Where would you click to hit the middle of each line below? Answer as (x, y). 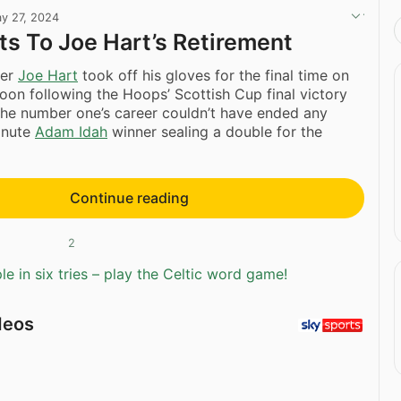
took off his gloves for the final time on (213, 75)
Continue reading (129, 197)
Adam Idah (71, 131)
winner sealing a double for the (215, 131)
